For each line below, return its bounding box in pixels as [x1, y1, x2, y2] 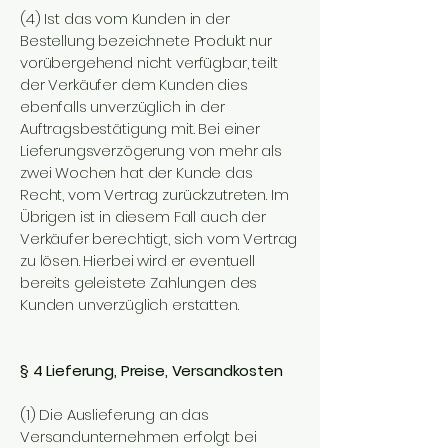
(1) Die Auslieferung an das [20, 404, 209, 425]
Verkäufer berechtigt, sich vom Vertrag [20, 228, 298, 249]
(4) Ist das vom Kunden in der [20, 8, 230, 29]
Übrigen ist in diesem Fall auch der [20, 206, 266, 227]
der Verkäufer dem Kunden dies [20, 74, 248, 95]
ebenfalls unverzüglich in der [20, 96, 225, 117]
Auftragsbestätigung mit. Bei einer [20, 118, 260, 139]
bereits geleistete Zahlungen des [20, 272, 258, 293]
